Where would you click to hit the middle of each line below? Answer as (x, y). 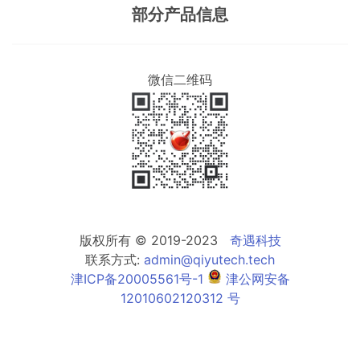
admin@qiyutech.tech (209, 260)
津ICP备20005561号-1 (137, 279)
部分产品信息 (180, 14)
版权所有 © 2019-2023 (154, 240)
